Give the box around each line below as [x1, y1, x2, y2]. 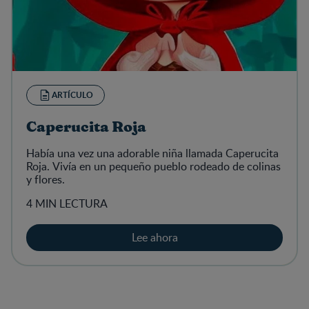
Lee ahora [131, 229, 178, 245]
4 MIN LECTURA [26, 195, 108, 211]
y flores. [26, 171, 65, 187]
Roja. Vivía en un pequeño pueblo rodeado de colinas [26, 158, 281, 174]
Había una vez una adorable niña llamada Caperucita [26, 145, 279, 161]
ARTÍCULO [52, 88, 93, 101]
